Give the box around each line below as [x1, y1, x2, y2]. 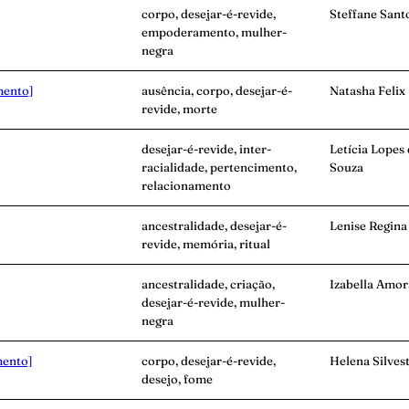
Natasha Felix [330, 83, 405, 99]
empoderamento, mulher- [142, 25, 287, 40]
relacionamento [142, 178, 231, 194]
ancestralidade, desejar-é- [142, 218, 287, 234]
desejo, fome [142, 372, 213, 387]
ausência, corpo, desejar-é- [142, 83, 292, 99]
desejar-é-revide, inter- [142, 142, 271, 157]
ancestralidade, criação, [142, 277, 275, 292]
